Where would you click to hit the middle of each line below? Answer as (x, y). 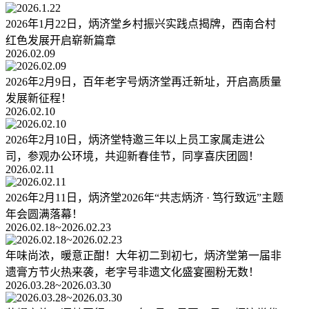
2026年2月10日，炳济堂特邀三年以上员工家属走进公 (135, 140)
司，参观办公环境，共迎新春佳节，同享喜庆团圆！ (132, 157)
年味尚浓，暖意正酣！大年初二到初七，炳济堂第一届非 (143, 256)
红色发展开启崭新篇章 (61, 41)
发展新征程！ (39, 99)
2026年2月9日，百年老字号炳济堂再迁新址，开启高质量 (143, 82)
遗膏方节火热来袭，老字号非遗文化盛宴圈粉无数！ (132, 272)
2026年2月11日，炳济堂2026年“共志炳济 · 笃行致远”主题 (144, 198)
